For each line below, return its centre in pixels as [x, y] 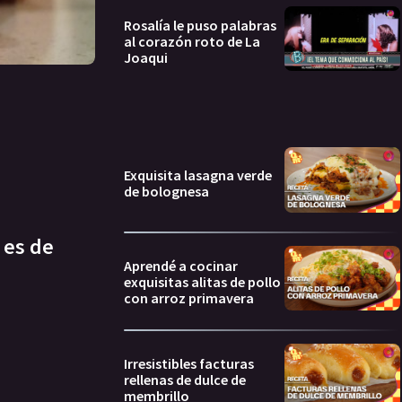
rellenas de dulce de [185, 380]
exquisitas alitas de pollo [202, 281]
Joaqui [146, 58]
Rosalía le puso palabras [200, 26]
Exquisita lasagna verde [198, 175]
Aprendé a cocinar [181, 265]
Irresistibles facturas [189, 364]
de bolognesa [166, 192]
